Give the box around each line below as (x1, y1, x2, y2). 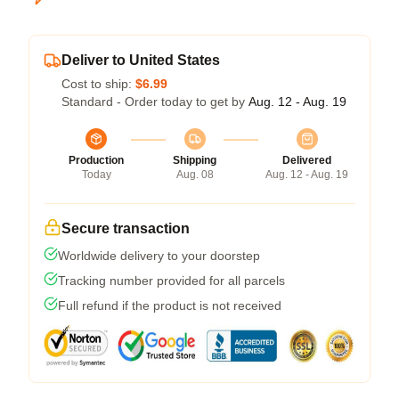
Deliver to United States (61, 53, 220, 68)
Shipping (173, 154, 216, 167)
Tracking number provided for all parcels (58, 273, 285, 288)
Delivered (282, 154, 331, 167)
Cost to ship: (61, 77, 135, 91)
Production (69, 154, 124, 167)
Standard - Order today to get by (61, 94, 248, 109)
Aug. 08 (175, 168, 214, 181)
